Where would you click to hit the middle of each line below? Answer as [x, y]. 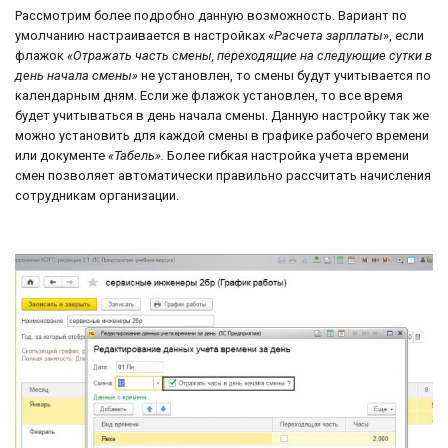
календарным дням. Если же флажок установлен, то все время [209, 95]
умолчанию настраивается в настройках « [144, 35]
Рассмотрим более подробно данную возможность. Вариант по [211, 15]
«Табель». [136, 155]
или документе [61, 155]
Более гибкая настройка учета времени [286, 155]
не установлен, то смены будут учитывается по [284, 75]
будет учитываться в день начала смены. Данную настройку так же [222, 115]
